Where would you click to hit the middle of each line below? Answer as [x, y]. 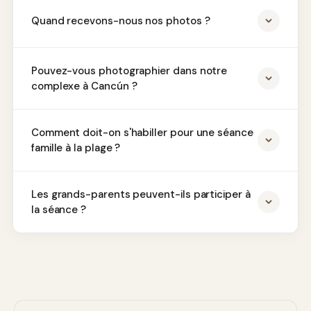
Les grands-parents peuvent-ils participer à [141, 194]
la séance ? [59, 209]
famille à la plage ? [76, 148]
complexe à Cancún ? [84, 86]
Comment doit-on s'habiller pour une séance [142, 132]
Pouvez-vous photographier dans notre [129, 70]
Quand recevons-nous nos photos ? [120, 20]
